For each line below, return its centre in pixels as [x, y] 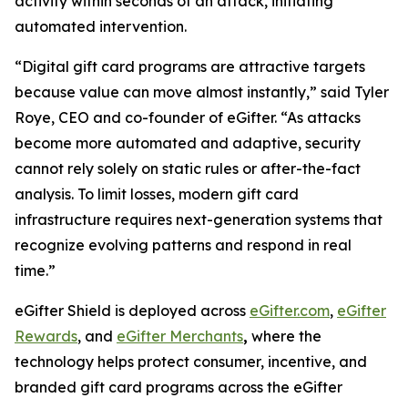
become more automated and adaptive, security [188, 143]
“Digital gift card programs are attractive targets [190, 66]
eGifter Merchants [180, 336]
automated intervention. [101, 26]
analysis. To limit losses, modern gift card [157, 194]
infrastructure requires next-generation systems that [199, 219]
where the [285, 336]
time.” [35, 270]
